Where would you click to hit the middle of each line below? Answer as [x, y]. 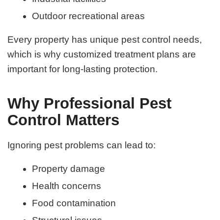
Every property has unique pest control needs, [105, 40]
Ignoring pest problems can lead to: [82, 145]
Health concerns [67, 186]
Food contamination [74, 203]
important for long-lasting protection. [83, 69]
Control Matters [64, 120]
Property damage [69, 169]
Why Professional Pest [90, 104]
